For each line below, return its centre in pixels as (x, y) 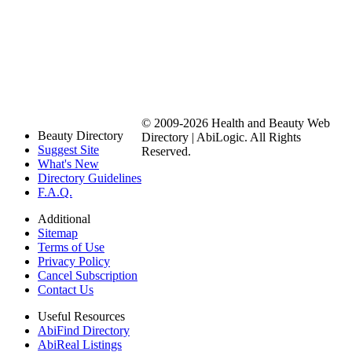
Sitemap (58, 233)
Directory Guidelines (90, 178)
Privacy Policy (74, 262)
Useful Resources (81, 317)
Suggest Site (68, 150)
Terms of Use (71, 247)
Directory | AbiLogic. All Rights (221, 137)
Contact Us (66, 290)
